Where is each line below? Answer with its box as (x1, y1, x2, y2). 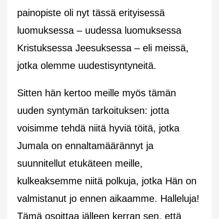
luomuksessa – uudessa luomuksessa (17, 24, 181, 36)
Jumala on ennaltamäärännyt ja (17, 140, 153, 151)
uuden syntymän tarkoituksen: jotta (17, 105, 169, 116)
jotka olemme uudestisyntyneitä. (17, 60, 165, 71)
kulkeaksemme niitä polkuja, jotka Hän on (17, 175, 197, 186)
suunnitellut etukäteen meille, (17, 157, 143, 169)
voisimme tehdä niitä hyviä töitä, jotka (17, 122, 179, 133)
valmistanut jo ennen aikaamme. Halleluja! (17, 193, 199, 204)
